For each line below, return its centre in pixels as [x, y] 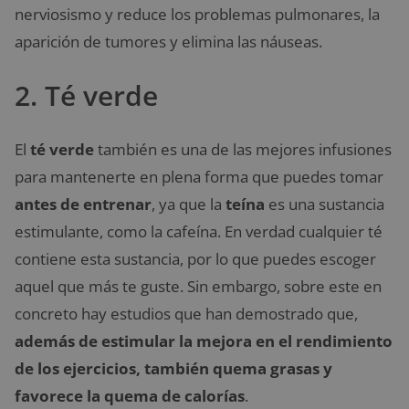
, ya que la [189, 204]
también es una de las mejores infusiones [243, 149]
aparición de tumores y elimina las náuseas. [168, 42]
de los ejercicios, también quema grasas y [173, 368]
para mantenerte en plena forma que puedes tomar [199, 177]
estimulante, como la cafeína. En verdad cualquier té [199, 231]
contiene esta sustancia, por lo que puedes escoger [195, 259]
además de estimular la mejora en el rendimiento [204, 341]
